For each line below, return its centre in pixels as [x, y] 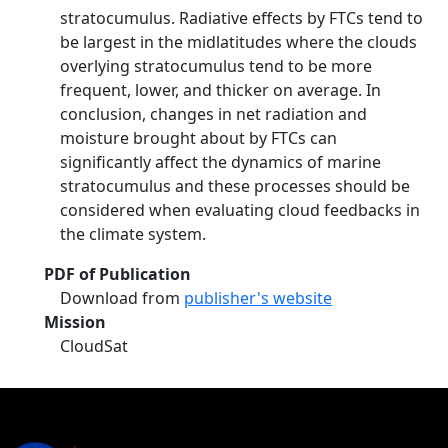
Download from [122, 298]
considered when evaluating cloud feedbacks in [240, 210]
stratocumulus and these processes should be [235, 186]
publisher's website [258, 298]
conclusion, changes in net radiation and [213, 114]
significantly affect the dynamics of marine [220, 162]
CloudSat [94, 346]
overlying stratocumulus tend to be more [216, 66]
